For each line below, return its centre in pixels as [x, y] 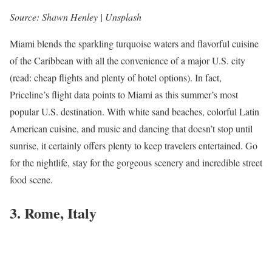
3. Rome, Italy [53, 212]
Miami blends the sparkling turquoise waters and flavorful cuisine [134, 43]
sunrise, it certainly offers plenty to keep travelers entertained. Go [134, 145]
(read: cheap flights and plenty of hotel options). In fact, [116, 77]
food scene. [31, 179]
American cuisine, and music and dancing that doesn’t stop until [131, 128]
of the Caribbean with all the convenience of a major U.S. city [127, 60]
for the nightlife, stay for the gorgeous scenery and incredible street [136, 162]
